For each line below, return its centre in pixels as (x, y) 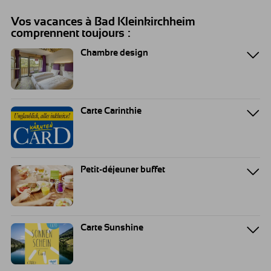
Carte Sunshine (112, 227)
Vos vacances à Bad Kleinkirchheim (103, 22)
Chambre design (114, 53)
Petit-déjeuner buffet (123, 169)
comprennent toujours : (71, 34)
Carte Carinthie (111, 111)
